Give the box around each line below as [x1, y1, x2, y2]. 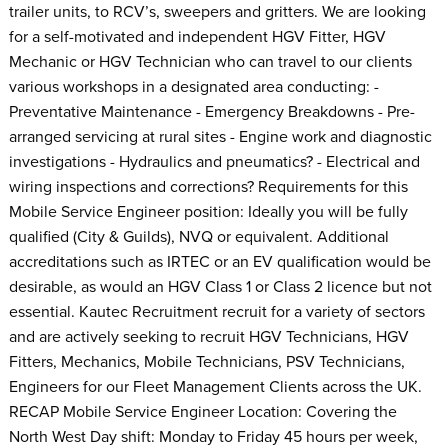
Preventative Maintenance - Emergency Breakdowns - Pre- [8, 101, 415, 122]
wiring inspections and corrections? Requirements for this [8, 176, 408, 197]
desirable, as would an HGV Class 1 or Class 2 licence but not [8, 276, 432, 297]
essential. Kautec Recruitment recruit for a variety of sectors [8, 301, 425, 322]
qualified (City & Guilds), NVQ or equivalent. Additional [8, 226, 389, 247]
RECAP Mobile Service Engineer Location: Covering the [8, 401, 397, 422]
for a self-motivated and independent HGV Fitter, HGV [8, 26, 386, 47]
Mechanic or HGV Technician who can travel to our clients [8, 51, 412, 72]
